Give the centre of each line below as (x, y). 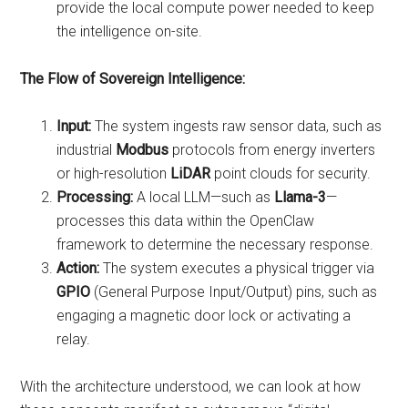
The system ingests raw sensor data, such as (237, 127)
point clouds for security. (291, 174)
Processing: (95, 198)
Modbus (143, 150)
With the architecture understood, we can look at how (191, 387)
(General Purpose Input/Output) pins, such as (234, 292)
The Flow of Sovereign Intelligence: (133, 79)
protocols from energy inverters (272, 150)
